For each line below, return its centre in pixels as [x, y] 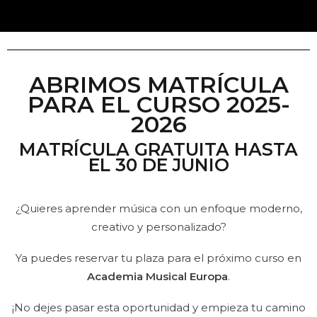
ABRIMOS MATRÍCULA [158, 84]
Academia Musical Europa [157, 276]
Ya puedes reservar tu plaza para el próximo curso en [158, 258]
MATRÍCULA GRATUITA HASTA [158, 149]
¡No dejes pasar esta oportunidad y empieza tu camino [158, 307]
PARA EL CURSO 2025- [158, 104]
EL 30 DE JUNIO [158, 165]
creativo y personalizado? [158, 226]
